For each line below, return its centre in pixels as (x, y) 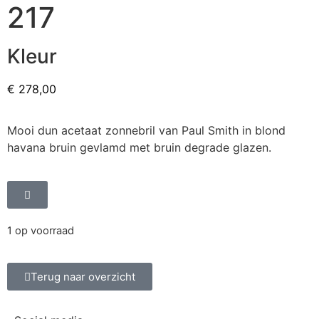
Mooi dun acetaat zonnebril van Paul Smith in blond (146, 131)
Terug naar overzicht (83, 277)
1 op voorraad (41, 230)
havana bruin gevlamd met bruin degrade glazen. (139, 148)
